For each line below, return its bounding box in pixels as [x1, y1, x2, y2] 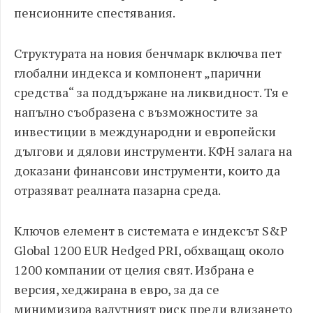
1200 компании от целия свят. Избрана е [14, 261, 254, 278]
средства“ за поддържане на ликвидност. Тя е [14, 84, 289, 101]
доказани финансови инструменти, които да [14, 162, 280, 179]
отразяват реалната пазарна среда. [14, 182, 221, 198]
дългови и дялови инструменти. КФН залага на [14, 143, 292, 159]
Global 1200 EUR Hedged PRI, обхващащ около [14, 242, 284, 259]
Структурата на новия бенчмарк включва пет [14, 45, 282, 61]
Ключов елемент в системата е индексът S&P [14, 222, 288, 239]
